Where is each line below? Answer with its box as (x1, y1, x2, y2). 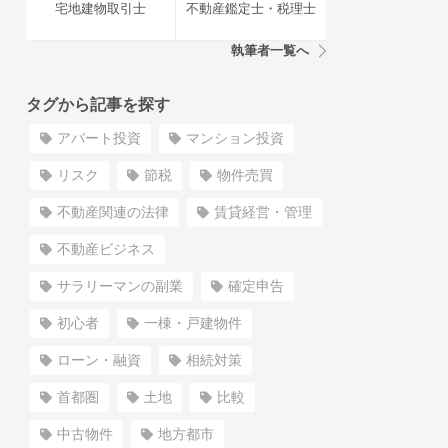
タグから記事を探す (26, 96, 170, 113)
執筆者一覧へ (231, 43, 309, 58)
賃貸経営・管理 (214, 204, 312, 220)
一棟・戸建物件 (144, 315, 242, 331)
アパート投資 (57, 130, 141, 146)
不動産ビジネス (57, 241, 155, 257)
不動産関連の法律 (57, 204, 169, 220)
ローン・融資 (57, 352, 141, 368)
